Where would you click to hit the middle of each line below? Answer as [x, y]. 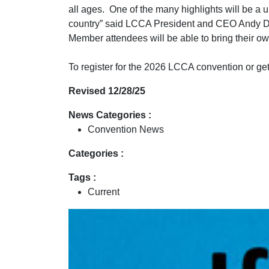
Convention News [126, 129]
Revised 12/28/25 [107, 91]
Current [104, 192]
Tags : [82, 177]
